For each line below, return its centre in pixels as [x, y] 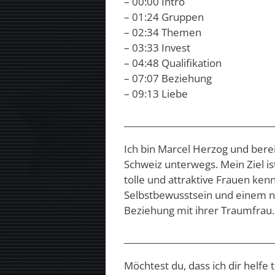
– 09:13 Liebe [156, 94]
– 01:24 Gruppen [164, 17]
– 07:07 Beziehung [168, 79]
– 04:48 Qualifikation [173, 63]
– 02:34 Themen [163, 33]
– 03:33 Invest [157, 48]
